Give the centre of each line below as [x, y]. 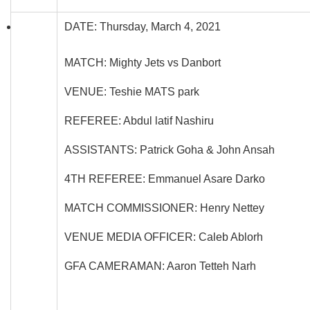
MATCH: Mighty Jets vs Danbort [143, 62]
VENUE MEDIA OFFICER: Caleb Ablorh [164, 237]
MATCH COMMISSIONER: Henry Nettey [164, 208]
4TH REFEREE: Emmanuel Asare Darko [165, 179]
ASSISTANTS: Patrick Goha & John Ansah [170, 149]
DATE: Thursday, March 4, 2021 [143, 26]
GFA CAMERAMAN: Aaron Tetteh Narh [160, 266]
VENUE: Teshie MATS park [132, 91]
